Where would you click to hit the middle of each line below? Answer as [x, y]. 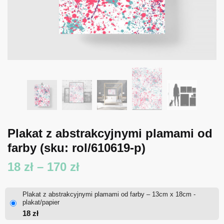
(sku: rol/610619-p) [93, 148]
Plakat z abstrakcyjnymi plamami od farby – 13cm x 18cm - [109, 194]
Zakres [98, 166]
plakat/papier [41, 202]
